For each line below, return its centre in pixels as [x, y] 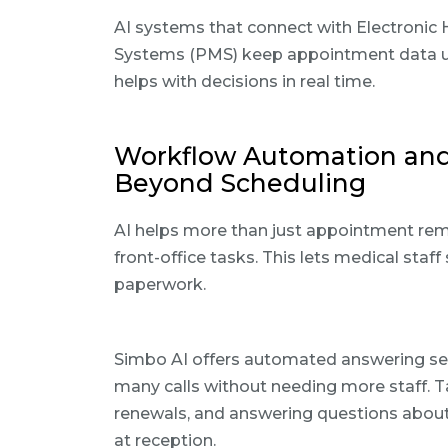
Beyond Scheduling [240, 183]
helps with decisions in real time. [244, 81]
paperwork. [160, 284]
